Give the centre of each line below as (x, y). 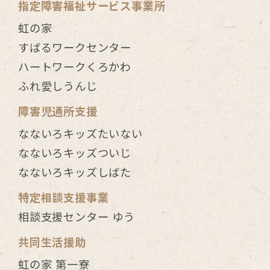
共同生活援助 (52, 242)
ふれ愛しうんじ (58, 86)
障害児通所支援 (58, 111)
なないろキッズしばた (75, 172)
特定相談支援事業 (64, 198)
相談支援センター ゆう (77, 217)
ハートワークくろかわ (75, 67)
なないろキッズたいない (80, 134)
